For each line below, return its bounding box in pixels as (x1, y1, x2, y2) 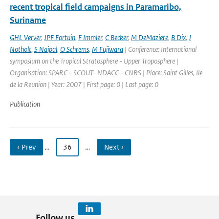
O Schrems (60, 44, 89, 54)
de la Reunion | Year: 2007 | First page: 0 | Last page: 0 (10, 80, 158, 89)
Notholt (10, 44, 31, 54)
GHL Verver (10, 33, 41, 42)
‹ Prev (17, 142, 36, 152)
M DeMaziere (131, 33, 168, 42)
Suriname (10, 15, 46, 25)
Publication (10, 99, 40, 109)
